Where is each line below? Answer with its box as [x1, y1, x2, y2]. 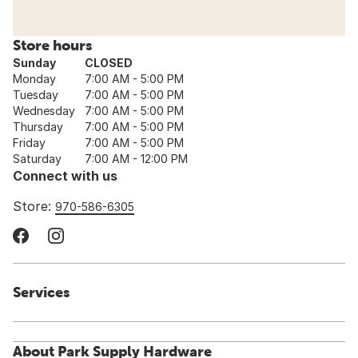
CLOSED [85, 56, 133, 70]
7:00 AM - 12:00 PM [85, 152, 188, 166]
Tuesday [13, 88, 58, 102]
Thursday [13, 120, 63, 134]
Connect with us [13, 168, 117, 185]
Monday [13, 72, 56, 86]
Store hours [13, 37, 92, 54]
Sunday [13, 56, 56, 70]
